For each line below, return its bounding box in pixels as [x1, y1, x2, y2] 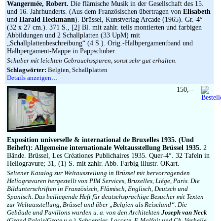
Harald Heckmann [19, 16, 75, 23]
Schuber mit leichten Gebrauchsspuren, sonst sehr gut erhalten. [7, 57, 177, 64]
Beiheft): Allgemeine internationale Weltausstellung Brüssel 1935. [7, 144, 201, 151]
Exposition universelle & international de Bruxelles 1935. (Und [7, 136, 194, 144]
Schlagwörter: [7, 66, 46, 74]
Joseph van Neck [161, 209, 207, 216]
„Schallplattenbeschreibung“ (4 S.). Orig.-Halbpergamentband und [7, 39, 193, 47]
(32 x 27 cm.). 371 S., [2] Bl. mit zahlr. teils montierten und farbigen [7, 24, 202, 31]
